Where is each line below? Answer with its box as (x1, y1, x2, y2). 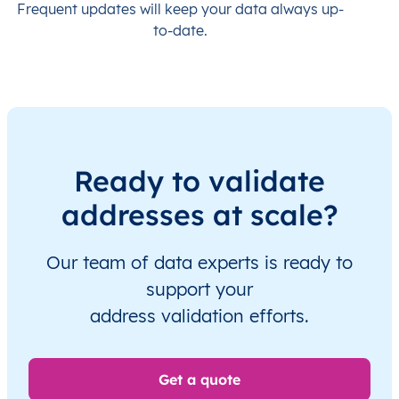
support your (146, 277, 253, 300)
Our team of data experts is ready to (46, 250, 353, 273)
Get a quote (159, 370, 240, 388)
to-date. (152, 20, 208, 39)
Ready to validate (74, 162, 325, 199)
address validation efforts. (90, 304, 309, 327)
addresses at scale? (61, 196, 338, 232)
